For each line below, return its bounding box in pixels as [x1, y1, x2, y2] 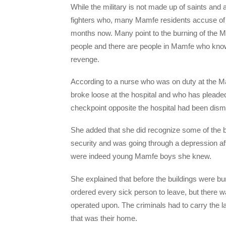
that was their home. [71, 213, 139, 222]
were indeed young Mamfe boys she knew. [71, 152, 211, 161]
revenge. [71, 55, 103, 64]
